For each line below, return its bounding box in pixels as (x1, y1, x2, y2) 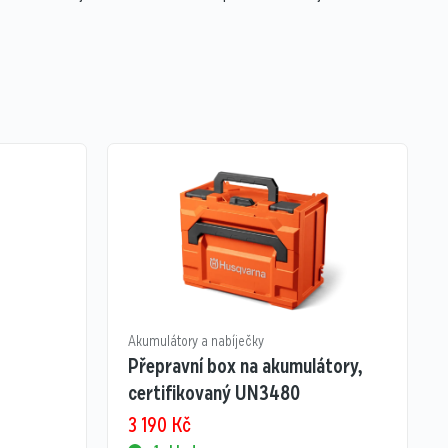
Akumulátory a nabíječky (127, 331, 264, 352)
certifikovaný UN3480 (127, 379, 300, 408)
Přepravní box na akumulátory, (127, 352, 363, 381)
